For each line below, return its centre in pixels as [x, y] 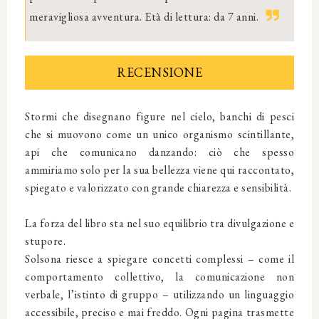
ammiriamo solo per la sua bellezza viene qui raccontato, [159, 170]
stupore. [45, 241]
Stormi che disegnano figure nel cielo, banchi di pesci [159, 117]
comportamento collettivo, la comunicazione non [159, 277]
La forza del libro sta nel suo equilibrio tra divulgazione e [159, 224]
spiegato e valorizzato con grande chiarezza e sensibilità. [158, 188]
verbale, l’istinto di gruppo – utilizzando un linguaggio [159, 295]
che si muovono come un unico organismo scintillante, [159, 135]
